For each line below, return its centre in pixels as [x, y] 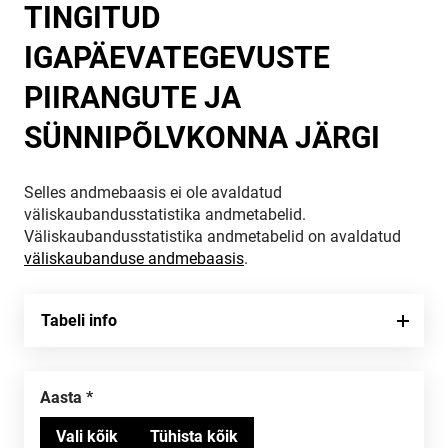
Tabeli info [79, 320]
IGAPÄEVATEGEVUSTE [177, 57]
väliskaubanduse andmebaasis [134, 258]
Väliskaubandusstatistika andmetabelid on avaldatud [212, 236]
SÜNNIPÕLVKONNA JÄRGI [202, 137]
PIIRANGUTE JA [132, 97]
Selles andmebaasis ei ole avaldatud [153, 192]
